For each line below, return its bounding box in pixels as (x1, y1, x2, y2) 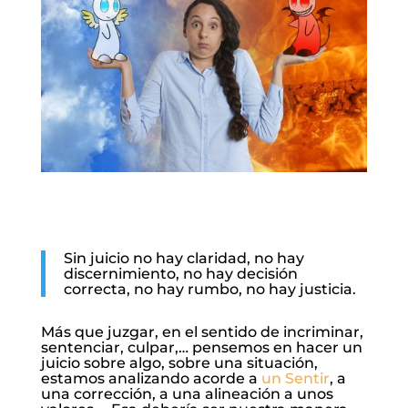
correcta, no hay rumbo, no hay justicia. (63, 280, 356, 299)
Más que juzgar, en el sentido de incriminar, (40, 323, 363, 342)
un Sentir (260, 370, 330, 388)
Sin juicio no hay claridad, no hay (63, 250, 304, 268)
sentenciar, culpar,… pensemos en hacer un (40, 339, 362, 357)
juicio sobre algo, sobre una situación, (40, 354, 318, 372)
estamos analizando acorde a (40, 370, 261, 388)
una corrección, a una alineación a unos (40, 385, 333, 403)
